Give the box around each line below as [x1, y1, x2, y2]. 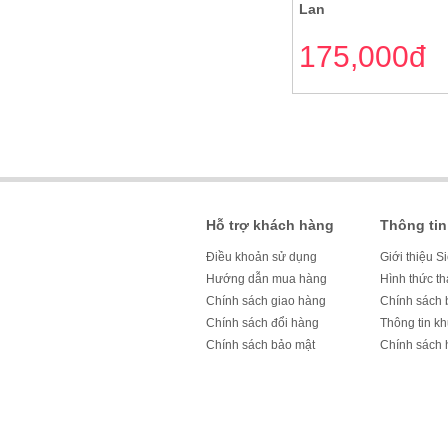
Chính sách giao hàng [206, 294, 326, 308]
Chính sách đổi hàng [206, 316, 319, 330]
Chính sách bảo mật [206, 338, 315, 352]
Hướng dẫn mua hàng [206, 272, 327, 286]
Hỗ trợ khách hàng [206, 217, 334, 233]
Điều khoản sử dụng [206, 250, 317, 264]
